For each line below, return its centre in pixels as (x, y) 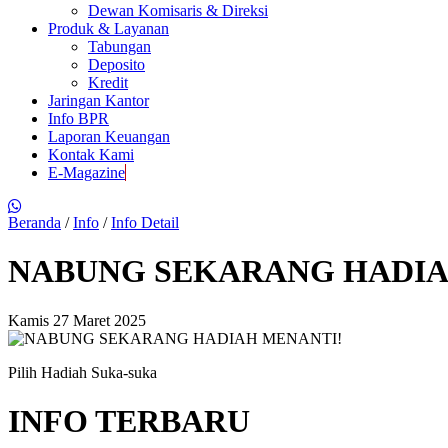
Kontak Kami (91, 154)
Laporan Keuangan (109, 136)
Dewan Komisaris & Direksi (178, 10)
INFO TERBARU (129, 421)
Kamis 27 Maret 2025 (77, 320)
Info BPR (78, 118)
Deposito (116, 64)
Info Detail (145, 222)
